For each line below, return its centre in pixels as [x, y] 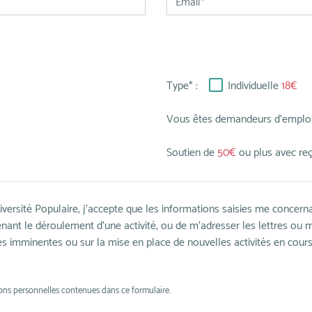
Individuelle [255, 86]
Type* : [182, 86]
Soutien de [192, 153]
